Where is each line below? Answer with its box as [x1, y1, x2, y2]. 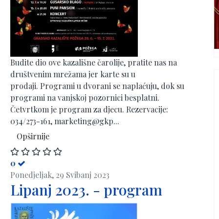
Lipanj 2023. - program [10, 180, 162, 199]
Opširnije [17, 131, 49, 141]
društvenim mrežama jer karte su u [10, 68, 135, 79]
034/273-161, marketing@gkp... [10, 115, 119, 126]
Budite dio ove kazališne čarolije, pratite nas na [10, 57, 177, 67]
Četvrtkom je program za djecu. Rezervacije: [10, 104, 168, 114]
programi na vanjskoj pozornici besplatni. [10, 92, 159, 103]
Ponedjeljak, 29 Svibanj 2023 [10, 170, 109, 180]
